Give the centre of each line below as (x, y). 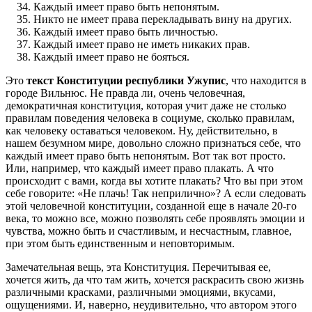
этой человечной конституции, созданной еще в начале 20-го (151, 205)
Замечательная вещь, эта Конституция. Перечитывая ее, (138, 267)
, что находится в (266, 80)
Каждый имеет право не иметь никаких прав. (142, 44)
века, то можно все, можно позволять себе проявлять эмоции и (155, 218)
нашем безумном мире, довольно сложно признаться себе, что (153, 143)
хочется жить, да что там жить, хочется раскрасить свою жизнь (155, 279)
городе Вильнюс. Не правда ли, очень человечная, (125, 93)
